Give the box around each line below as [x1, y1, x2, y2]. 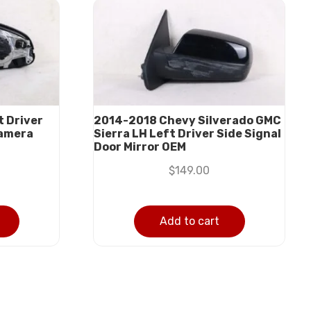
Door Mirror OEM [94, 140, 186, 154]
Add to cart [159, 215, 219, 228]
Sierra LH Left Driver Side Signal [94, 127, 281, 141]
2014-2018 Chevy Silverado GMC [94, 114, 281, 128]
